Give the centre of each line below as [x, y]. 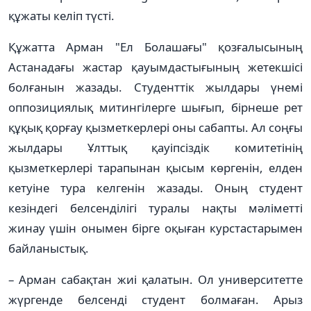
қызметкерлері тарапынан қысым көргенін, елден [155, 167]
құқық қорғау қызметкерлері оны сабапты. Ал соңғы [155, 127]
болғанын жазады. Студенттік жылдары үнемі [155, 87]
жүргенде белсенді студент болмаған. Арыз [155, 299]
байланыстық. [49, 248]
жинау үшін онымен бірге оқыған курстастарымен [155, 228]
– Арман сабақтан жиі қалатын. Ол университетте [155, 279]
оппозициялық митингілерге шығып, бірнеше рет [155, 107]
